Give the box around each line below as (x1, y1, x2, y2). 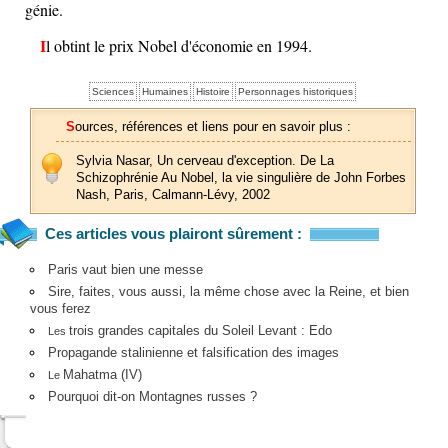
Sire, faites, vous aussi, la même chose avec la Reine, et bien (47, 284, 409, 300)
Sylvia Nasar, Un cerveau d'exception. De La (76, 152, 334, 168)
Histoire (196, 85, 231, 97)
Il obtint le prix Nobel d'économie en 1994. (46, 34, 312, 56)
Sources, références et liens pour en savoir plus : (75, 119, 351, 135)
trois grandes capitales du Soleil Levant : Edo (68, 323, 332, 339)
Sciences (92, 85, 135, 97)
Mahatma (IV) (62, 367, 142, 383)
